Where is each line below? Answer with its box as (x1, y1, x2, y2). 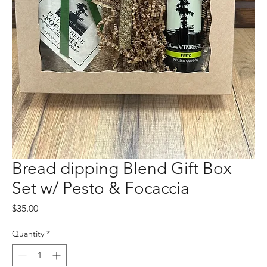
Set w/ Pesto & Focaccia (12, 178, 190, 198)
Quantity (12, 228, 44, 239)
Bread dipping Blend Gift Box (12, 158, 231, 178)
